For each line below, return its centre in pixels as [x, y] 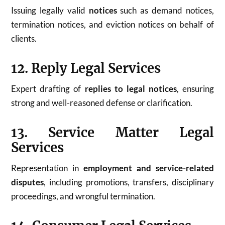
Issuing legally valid [50, 10]
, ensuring [195, 88]
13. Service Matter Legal [113, 132]
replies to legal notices [131, 88]
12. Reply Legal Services [86, 68]
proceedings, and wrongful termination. [83, 196]
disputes [28, 182]
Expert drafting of [48, 88]
